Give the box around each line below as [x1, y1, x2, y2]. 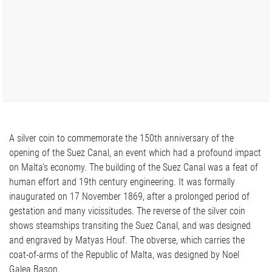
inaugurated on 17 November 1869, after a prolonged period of [9, 190, 250, 202]
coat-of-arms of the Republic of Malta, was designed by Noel [9, 248, 239, 260]
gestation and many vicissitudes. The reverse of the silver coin [9, 205, 137, 217]
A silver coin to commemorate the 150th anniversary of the [9, 132, 234, 144]
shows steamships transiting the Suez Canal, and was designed [9, 219, 251, 231]
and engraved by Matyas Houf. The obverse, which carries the [9, 234, 245, 246]
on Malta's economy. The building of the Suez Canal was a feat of [9, 161, 89, 173]
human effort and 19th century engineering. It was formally [9, 175, 235, 188]
